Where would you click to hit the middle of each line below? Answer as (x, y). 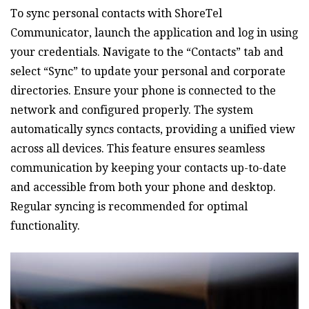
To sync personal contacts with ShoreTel (116, 13)
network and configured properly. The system (132, 110)
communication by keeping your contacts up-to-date (148, 168)
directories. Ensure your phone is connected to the (143, 90)
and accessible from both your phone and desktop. (143, 187)
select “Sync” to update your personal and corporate (148, 71)
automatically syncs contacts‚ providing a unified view (153, 129)
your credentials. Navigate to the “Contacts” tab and (147, 52)
